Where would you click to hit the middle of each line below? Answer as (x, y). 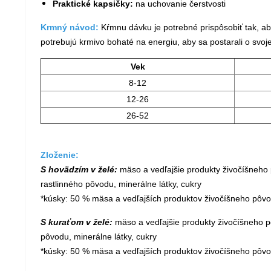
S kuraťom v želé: (77, 222)
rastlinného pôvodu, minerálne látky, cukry (121, 184)
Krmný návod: (71, 27)
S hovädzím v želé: (79, 169)
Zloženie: (60, 155)
